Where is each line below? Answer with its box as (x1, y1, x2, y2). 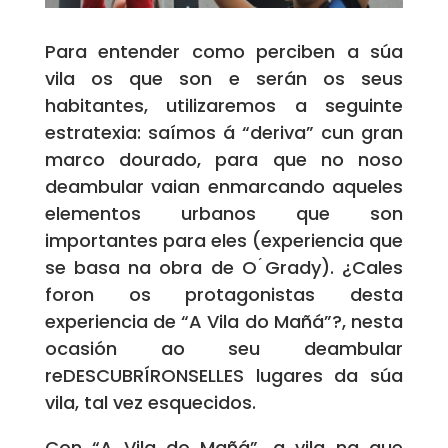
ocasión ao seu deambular (44, 336, 404, 362)
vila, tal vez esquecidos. (44, 390, 256, 416)
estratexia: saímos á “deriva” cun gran (44, 120, 404, 146)
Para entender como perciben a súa (44, 39, 404, 65)
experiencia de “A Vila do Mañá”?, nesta (44, 309, 404, 335)
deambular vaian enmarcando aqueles (44, 174, 404, 200)
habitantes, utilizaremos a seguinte (44, 93, 404, 119)
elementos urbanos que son (44, 201, 404, 227)
